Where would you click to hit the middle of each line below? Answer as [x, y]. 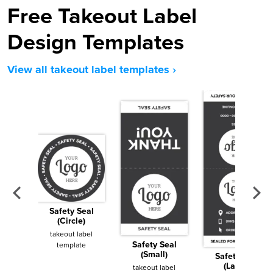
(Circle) [71, 221]
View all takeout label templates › [92, 70]
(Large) [237, 266]
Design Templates [96, 43]
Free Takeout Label [102, 16]
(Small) [154, 255]
